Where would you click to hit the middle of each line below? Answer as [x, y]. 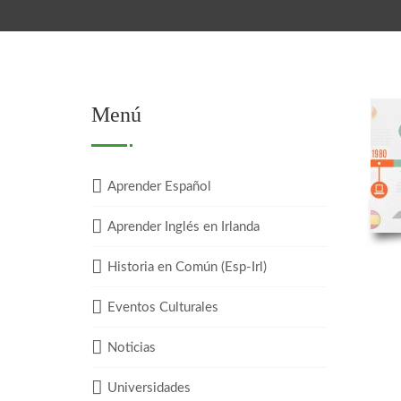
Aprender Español [159, 187]
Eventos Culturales [163, 307]
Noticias [132, 348]
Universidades [149, 388]
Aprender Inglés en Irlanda [183, 227]
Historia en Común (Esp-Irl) [187, 267]
